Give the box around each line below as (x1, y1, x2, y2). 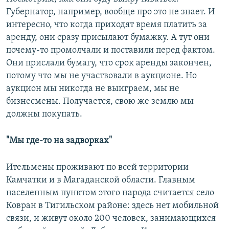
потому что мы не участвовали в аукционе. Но (6, 71, 197, 81)
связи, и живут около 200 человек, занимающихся (6, 213, 216, 223)
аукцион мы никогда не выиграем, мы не (6, 83, 179, 94)
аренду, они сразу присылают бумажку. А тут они (6, 32, 210, 42)
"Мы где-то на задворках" (6, 135, 112, 146)
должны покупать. (6, 109, 82, 119)
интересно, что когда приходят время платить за (6, 19, 207, 30)
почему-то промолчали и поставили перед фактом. (6, 45, 215, 55)
